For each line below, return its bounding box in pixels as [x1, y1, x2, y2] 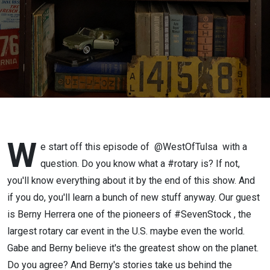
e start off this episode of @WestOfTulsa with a [40, 141, 247, 152]
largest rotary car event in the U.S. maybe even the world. [7, 225, 245, 237]
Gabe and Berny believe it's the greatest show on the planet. [7, 242, 259, 254]
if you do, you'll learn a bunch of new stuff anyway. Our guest [7, 192, 260, 203]
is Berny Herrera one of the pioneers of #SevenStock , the [7, 209, 251, 220]
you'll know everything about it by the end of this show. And [7, 175, 255, 186]
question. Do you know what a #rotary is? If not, [40, 158, 240, 169]
